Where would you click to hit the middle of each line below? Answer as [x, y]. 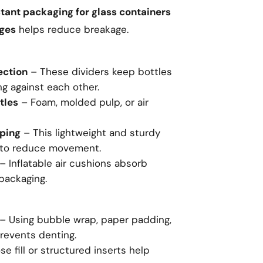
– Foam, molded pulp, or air [83, 102]
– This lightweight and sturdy [90, 133]
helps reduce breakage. [72, 29]
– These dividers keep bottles [100, 72]
